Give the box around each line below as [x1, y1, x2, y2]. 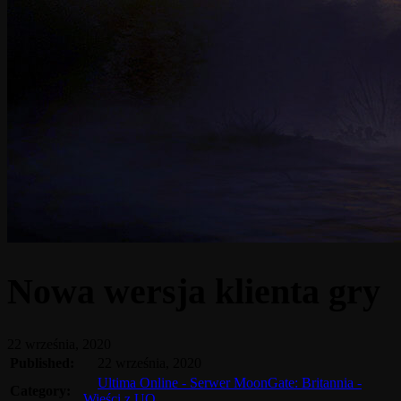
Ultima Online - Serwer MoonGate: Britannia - [98, 374, 362, 390]
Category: [10, 382, 71, 398]
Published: [10, 354, 74, 371]
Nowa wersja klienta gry [7, 270, 380, 311]
